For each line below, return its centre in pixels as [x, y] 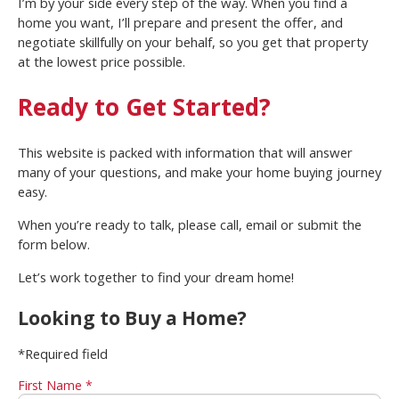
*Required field [63, 353]
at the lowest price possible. [102, 61]
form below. [54, 244]
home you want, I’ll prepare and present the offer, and [180, 22]
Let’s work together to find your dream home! [156, 277]
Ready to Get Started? [144, 106]
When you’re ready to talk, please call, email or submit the [190, 224]
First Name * [55, 385]
